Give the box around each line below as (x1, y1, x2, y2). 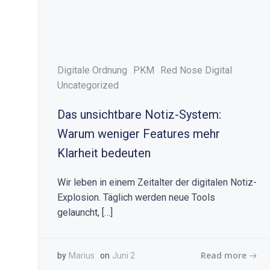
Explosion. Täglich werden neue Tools (57, 192, 215, 203)
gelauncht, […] (57, 207, 113, 218)
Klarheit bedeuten (57, 146, 151, 160)
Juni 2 (112, 251, 135, 260)
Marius (69, 251, 95, 260)
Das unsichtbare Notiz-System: (57, 107, 221, 122)
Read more (200, 249, 246, 261)
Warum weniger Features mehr (57, 127, 220, 141)
